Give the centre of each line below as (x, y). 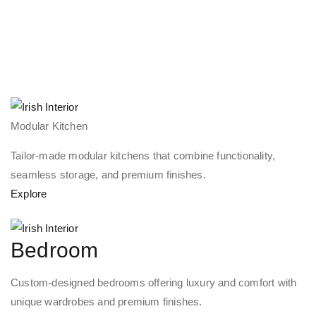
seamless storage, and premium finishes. (108, 175)
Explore (30, 194)
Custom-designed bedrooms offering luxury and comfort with (154, 282)
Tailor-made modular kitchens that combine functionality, (143, 156)
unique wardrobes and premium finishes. (107, 301)
